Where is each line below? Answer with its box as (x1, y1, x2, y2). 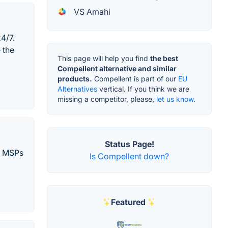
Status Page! (104, 138, 154, 149)
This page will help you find (58, 53, 150, 63)
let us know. (156, 94, 195, 103)
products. (58, 74, 92, 83)
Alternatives (58, 84, 97, 93)
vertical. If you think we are (97, 84, 189, 93)
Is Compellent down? (90, 151, 169, 161)
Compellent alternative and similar (58, 64, 177, 73)
